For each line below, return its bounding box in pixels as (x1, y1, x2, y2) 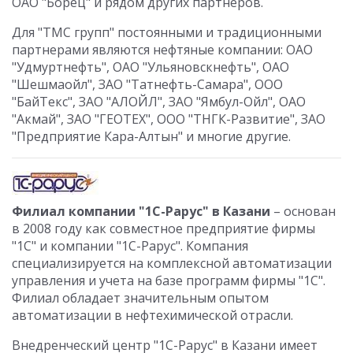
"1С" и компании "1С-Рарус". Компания (12, 237, 248, 255)
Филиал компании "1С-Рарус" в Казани (12, 203, 270, 220)
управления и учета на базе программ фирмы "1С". (12, 272, 325, 289)
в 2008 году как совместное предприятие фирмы (12, 220, 315, 237)
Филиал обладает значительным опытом (12, 289, 269, 307)
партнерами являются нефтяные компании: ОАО (12, 41, 313, 58)
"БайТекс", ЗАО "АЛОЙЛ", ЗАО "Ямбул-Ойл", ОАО (12, 93, 306, 110)
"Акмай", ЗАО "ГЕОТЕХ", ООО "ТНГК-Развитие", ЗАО (12, 110, 325, 128)
